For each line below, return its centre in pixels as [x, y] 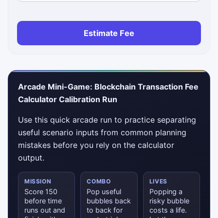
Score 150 [41, 192]
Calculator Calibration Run [68, 100]
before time [43, 201]
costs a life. [168, 210]
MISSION [38, 182]
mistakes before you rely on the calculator [96, 145]
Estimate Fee [109, 33]
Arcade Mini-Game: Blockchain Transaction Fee [108, 87]
